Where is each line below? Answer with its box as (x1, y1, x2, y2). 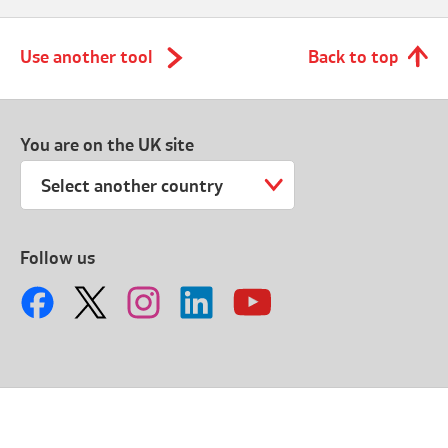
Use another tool (20, 48, 154, 67)
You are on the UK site (20, 137, 195, 156)
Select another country (41, 178, 224, 197)
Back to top (307, 48, 398, 67)
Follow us (20, 250, 96, 269)
